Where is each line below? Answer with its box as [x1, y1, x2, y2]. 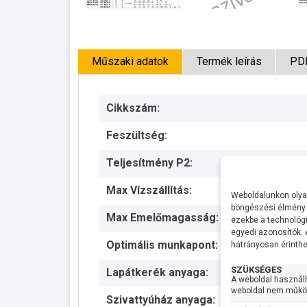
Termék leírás [197, 54, 262, 68]
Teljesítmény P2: [106, 156, 193, 169]
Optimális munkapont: [106, 238, 218, 251]
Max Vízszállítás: [106, 183, 192, 197]
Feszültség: [106, 128, 167, 142]
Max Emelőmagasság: [106, 210, 219, 224]
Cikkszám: [106, 101, 160, 114]
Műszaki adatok [92, 54, 169, 68]
